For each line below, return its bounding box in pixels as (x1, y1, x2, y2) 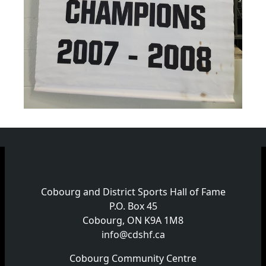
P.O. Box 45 (109, 199, 157, 213)
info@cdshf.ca (101, 228, 165, 241)
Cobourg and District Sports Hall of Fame (40, 185, 226, 198)
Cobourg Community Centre (69, 252, 197, 265)
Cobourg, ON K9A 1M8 (83, 214, 183, 227)
